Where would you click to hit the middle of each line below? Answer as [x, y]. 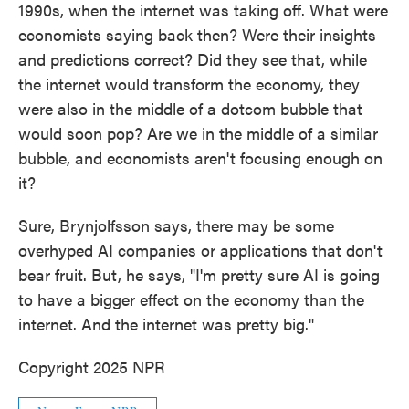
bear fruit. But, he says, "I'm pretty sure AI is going [199, 274]
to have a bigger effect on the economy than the [191, 299]
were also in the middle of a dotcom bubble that [190, 108]
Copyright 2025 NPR [92, 367]
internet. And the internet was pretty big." [166, 324]
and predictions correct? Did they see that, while [193, 59]
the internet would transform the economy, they [189, 84]
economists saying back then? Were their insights [197, 34]
